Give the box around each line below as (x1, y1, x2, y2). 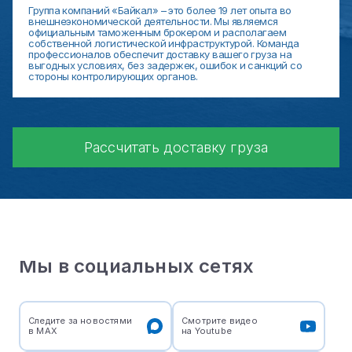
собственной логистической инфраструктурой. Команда (28, 37, 299, 50)
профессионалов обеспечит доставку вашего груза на (28, 48, 292, 61)
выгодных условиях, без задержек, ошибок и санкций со (28, 59, 302, 72)
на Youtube (181, 325, 232, 337)
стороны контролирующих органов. (28, 70, 198, 83)
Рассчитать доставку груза (84, 139, 268, 156)
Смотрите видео (181, 315, 258, 327)
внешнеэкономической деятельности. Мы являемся (28, 15, 278, 28)
